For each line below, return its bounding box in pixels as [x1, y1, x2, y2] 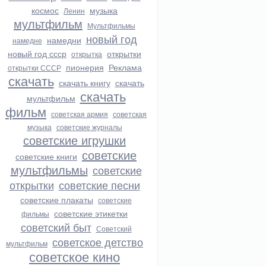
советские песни [58, 177, 140, 192]
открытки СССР [7, 62, 61, 72]
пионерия [65, 61, 104, 73]
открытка [71, 49, 102, 59]
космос [31, 4, 59, 16]
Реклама [108, 61, 142, 73]
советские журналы [56, 122, 122, 132]
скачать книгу [58, 77, 110, 88]
